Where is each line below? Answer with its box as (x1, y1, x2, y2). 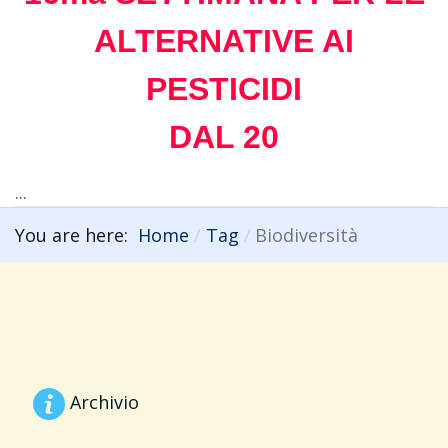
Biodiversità (255, 222, 358, 247)
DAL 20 (169, 119, 279, 156)
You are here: (15, 222, 138, 247)
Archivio (65, 389, 139, 414)
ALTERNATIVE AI (94, 23, 354, 60)
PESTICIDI (146, 71, 302, 108)
